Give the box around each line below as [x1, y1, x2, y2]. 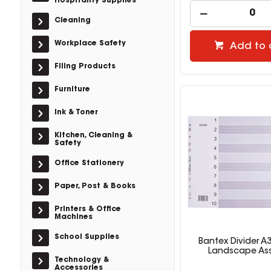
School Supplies [54, 233, 119, 241]
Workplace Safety [54, 40, 126, 47]
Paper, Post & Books [54, 183, 135, 190]
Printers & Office [54, 206, 121, 213]
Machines [54, 214, 93, 221]
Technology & [54, 256, 109, 264]
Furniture [54, 86, 90, 93]
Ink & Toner [54, 109, 98, 116]
